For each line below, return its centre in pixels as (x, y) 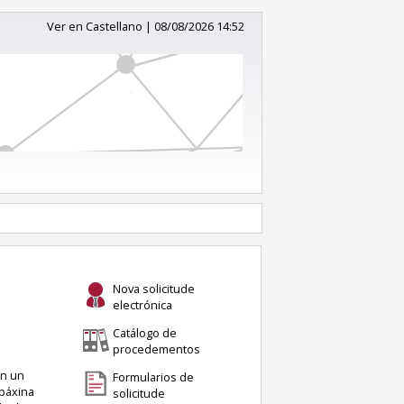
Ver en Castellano (94, 26)
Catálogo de (144, 332)
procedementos (156, 349)
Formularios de (153, 376)
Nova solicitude (153, 288)
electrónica (142, 304)
